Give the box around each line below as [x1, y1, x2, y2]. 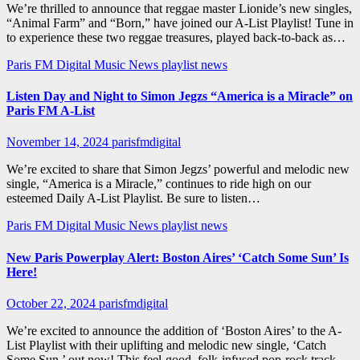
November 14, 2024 [6, 135, 112, 149]
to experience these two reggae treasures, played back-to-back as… [6, 30, 346, 44]
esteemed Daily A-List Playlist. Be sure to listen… [6, 191, 260, 206]
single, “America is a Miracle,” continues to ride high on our [6, 177, 311, 191]
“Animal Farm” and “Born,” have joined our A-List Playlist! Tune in [6, 15, 354, 30]
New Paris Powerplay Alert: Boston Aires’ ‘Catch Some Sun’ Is [6, 250, 349, 264]
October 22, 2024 [6, 297, 99, 310]
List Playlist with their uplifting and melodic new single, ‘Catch [6, 338, 326, 352]
